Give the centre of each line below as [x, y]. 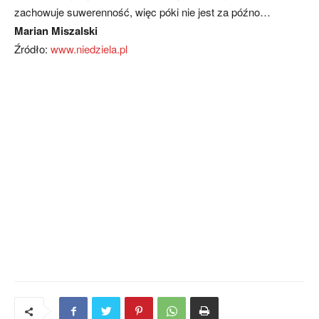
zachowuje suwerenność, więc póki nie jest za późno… [142, 12]
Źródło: [32, 49]
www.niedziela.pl [89, 49]
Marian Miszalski [56, 31]
